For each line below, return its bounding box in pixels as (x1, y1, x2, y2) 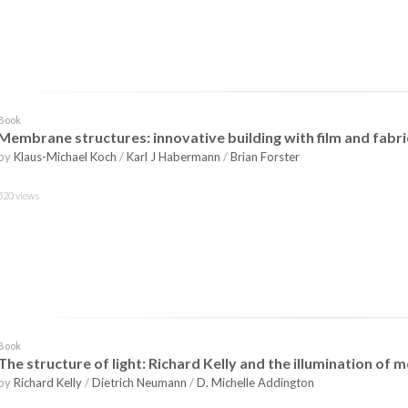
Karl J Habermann (127, 149, 220, 164)
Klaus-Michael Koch (14, 149, 117, 164)
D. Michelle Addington (197, 375, 314, 390)
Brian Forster (230, 149, 300, 164)
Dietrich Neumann (92, 375, 187, 390)
